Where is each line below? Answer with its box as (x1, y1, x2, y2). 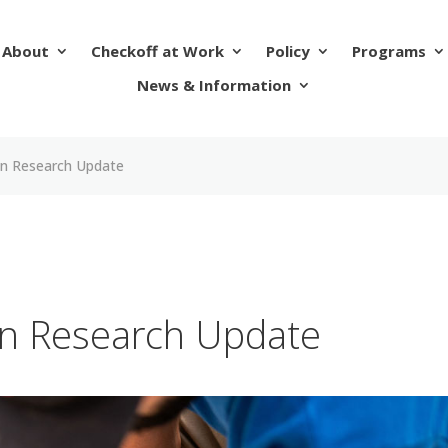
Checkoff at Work (90, 41, 224, 62)
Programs (351, 41, 426, 62)
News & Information (136, 75, 291, 96)
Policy (265, 41, 310, 62)
